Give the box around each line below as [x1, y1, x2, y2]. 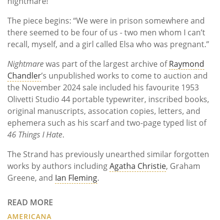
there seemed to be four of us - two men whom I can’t [7, 27, 205, 38]
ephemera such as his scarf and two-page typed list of [7, 117, 206, 128]
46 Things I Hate [7, 129, 62, 140]
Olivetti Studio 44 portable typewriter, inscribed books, [7, 93, 209, 105]
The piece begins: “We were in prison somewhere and [7, 15, 205, 26]
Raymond [169, 58, 204, 69]
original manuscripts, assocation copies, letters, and [7, 105, 200, 116]
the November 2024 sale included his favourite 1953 [7, 82, 199, 93]
